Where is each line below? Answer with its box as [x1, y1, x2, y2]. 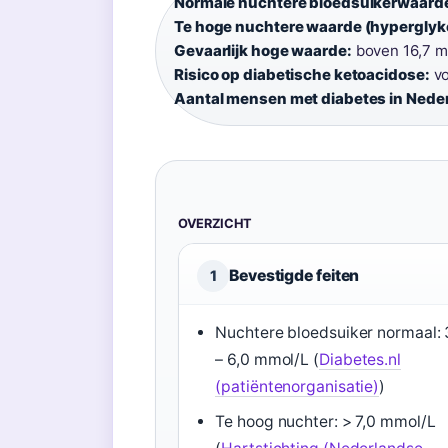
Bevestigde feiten [229, 266, 360, 285]
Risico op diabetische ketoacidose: [174, 65, 430, 84]
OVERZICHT [178, 216, 253, 231]
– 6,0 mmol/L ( [215, 350, 319, 369]
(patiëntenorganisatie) [215, 377, 380, 396]
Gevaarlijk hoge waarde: [174, 41, 352, 60]
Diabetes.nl [319, 350, 401, 369]
